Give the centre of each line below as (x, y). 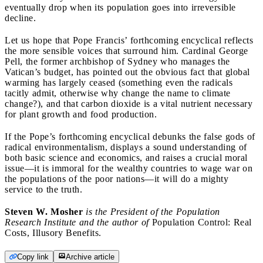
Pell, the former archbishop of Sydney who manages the (117, 61)
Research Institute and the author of (78, 222)
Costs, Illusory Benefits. (53, 232)
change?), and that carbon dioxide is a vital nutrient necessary (129, 103)
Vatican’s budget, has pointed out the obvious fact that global (127, 72)
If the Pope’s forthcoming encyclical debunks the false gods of (130, 136)
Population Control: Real (202, 222)
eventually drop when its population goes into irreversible (120, 7)
